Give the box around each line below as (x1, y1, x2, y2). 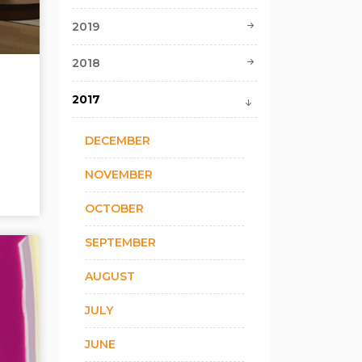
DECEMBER (85, 133, 150, 149)
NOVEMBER (85, 167, 153, 183)
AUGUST (85, 269, 135, 284)
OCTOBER (85, 201, 144, 217)
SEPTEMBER (85, 235, 156, 250)
